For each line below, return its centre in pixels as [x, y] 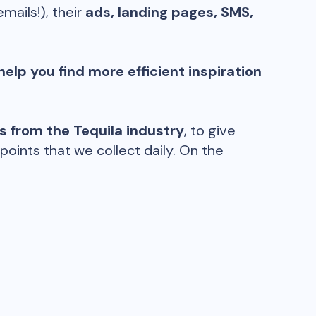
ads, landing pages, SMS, [169, 12]
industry [155, 130]
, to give [210, 130]
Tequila [98, 130]
